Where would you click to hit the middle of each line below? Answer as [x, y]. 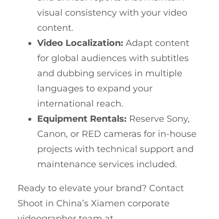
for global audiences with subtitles [113, 58]
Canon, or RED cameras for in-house [117, 134]
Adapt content [156, 43]
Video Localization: [80, 43]
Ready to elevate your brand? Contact [101, 188]
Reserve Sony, [158, 119]
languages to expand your [95, 88]
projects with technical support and [115, 149]
